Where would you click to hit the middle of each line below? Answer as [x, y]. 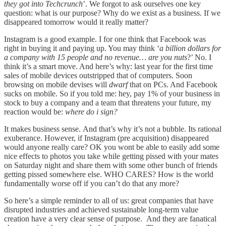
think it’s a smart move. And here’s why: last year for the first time [108, 66]
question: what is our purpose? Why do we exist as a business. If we [112, 13]
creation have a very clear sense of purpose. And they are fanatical [110, 218]
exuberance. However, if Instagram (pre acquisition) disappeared [106, 138]
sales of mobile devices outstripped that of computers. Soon [98, 75]
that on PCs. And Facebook [173, 84]
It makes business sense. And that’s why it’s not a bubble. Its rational [113, 129]
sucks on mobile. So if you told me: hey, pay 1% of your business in [112, 93]
